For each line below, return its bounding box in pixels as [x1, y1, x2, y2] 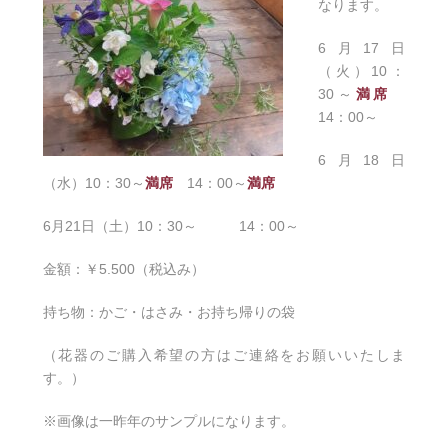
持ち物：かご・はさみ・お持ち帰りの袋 [42, 304, 295, 321]
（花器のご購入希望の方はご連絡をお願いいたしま [42, 347, 406, 364]
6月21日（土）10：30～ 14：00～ [42, 218, 299, 235]
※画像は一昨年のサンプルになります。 [42, 413, 295, 430]
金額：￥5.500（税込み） [42, 261, 205, 278]
